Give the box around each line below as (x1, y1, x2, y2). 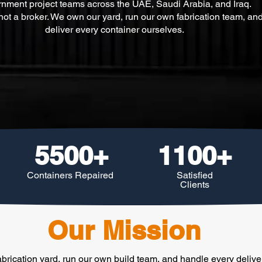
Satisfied (176, 170, 213, 181)
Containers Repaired (26, 170, 113, 181)
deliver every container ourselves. (44, 24, 184, 35)
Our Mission (47, 215, 201, 246)
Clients (180, 179, 209, 190)
